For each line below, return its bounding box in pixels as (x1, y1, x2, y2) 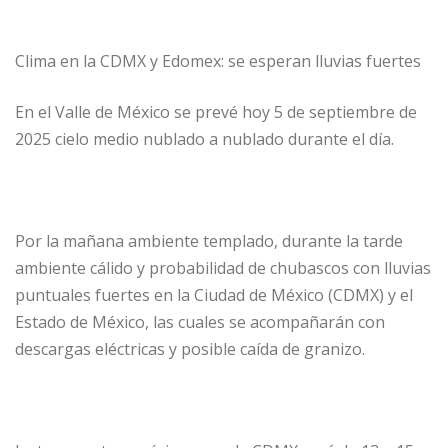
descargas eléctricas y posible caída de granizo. (15, 337, 365, 360)
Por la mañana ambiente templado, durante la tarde (15, 229, 403, 252)
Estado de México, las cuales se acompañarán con (15, 310, 385, 333)
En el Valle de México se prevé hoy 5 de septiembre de (15, 100, 417, 123)
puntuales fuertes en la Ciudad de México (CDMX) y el (15, 283, 413, 306)
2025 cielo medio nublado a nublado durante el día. (15, 127, 394, 150)
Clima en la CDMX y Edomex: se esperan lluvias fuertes (15, 49, 421, 72)
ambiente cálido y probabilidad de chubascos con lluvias (15, 256, 431, 279)
